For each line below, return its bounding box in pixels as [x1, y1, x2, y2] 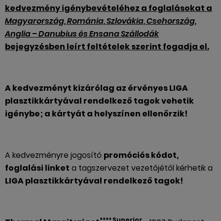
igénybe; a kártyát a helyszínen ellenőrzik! [5, 108, 187, 119]
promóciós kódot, [104, 149, 179, 161]
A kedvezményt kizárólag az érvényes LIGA [5, 82, 188, 94]
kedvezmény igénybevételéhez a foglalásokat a [5, 2, 212, 14]
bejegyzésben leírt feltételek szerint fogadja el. [5, 41, 209, 52]
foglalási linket [5, 162, 70, 174]
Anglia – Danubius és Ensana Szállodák [5, 28, 159, 39]
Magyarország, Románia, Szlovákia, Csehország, [5, 15, 196, 27]
